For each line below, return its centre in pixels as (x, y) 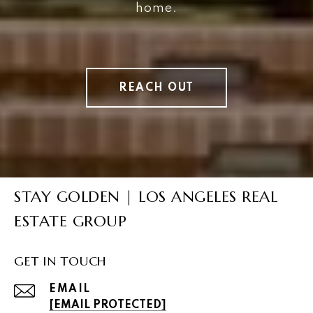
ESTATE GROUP (70, 221)
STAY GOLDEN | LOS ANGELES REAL (146, 197)
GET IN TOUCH (60, 261)
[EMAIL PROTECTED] (108, 306)
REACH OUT (156, 88)
